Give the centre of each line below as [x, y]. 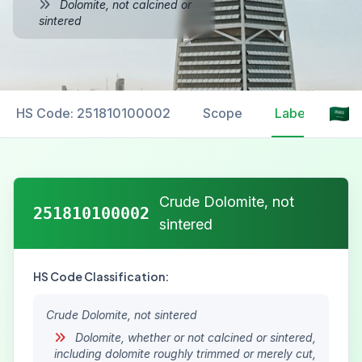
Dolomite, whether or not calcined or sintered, [194, 337]
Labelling [303, 113]
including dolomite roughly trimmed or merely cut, [185, 354]
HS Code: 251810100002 [93, 113]
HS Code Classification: [101, 276]
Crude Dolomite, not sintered [122, 315]
